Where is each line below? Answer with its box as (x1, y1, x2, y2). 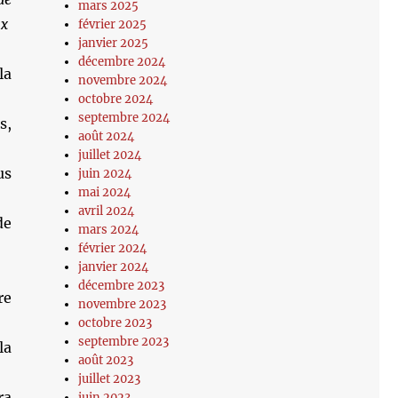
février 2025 (78, 17, 147, 32)
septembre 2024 (78, 110, 171, 125)
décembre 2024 (78, 54, 166, 69)
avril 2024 (78, 203, 135, 219)
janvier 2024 (78, 259, 149, 275)
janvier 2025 (78, 36, 149, 51)
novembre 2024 (78, 73, 168, 88)
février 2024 (78, 241, 147, 256)
